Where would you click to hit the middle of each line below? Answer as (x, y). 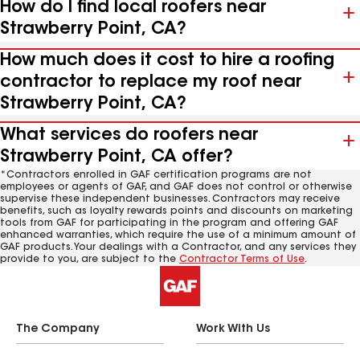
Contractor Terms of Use (242, 260)
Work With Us (233, 329)
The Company (58, 329)
